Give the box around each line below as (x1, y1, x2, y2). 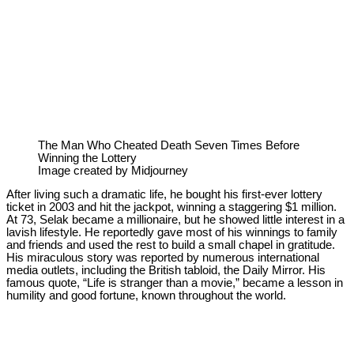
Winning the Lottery (38, 151, 137, 164)
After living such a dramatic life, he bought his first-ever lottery (6, 188, 322, 201)
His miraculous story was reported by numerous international (6, 251, 319, 265)
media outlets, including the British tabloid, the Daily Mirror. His (6, 264, 326, 277)
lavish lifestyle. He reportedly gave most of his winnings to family (6, 226, 337, 239)
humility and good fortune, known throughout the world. (6, 289, 286, 303)
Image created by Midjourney (38, 164, 188, 177)
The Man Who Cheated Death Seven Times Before (38, 138, 299, 152)
